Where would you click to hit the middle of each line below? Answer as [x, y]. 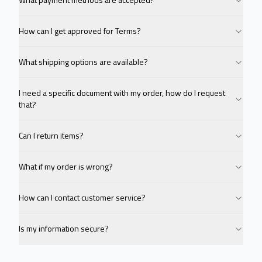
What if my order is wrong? [66, 166]
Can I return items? [51, 135]
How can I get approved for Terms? [80, 31]
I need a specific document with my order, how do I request [122, 93]
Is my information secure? [64, 228]
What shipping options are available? [83, 62]
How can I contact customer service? [82, 197]
